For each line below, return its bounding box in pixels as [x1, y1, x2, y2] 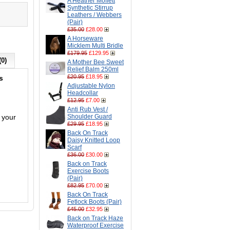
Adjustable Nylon [67, 82, 115, 89]
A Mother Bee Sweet [67, 59, 124, 66]
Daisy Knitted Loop [67, 137, 120, 144]
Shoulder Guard [67, 113, 112, 120]
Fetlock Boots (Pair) [67, 198, 122, 205]
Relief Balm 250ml [67, 66, 119, 73]
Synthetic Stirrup [67, 4, 113, 11]
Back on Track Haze [67, 215, 123, 222]
